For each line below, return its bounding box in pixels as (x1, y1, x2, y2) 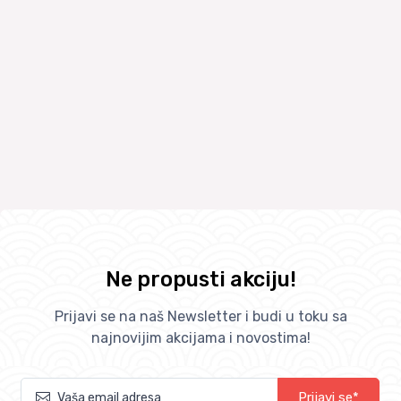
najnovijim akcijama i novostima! (90, 329, 311, 347)
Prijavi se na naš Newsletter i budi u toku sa (54, 308, 347, 326)
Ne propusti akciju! (105, 267, 296, 293)
